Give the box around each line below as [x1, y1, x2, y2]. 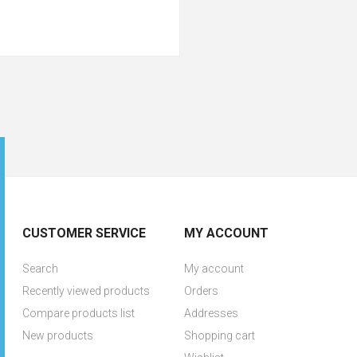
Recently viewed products [22, 284, 151, 297]
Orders [183, 284, 218, 297]
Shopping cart [183, 329, 255, 342]
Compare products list [22, 307, 135, 320]
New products [22, 329, 94, 342]
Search [22, 262, 59, 275]
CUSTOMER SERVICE [22, 226, 147, 241]
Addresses [183, 307, 238, 320]
